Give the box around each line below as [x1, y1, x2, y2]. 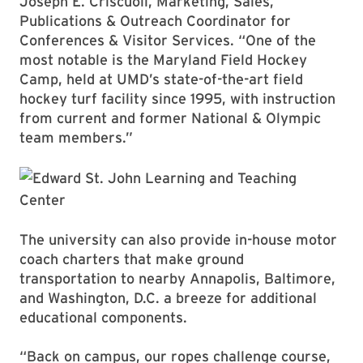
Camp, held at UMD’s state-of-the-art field [19, 70, 303, 88]
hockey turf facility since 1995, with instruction [19, 90, 335, 107]
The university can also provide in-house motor [19, 231, 337, 248]
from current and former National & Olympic [19, 109, 321, 126]
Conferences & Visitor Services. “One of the [19, 32, 316, 49]
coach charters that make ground [19, 250, 244, 267]
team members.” [19, 129, 133, 146]
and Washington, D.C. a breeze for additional [19, 289, 317, 306]
